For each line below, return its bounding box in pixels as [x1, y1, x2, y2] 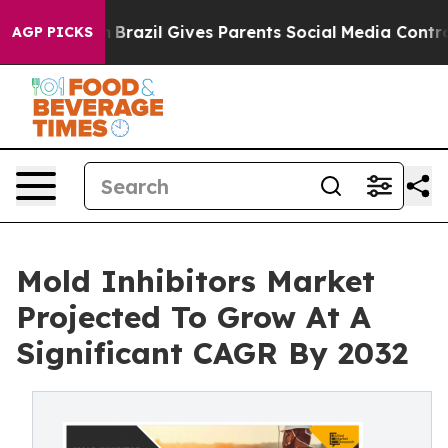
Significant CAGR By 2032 [16, 334, 408, 372]
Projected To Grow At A [16, 298, 371, 336]
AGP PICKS [12, 23, 93, 41]
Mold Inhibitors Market [16, 262, 375, 300]
